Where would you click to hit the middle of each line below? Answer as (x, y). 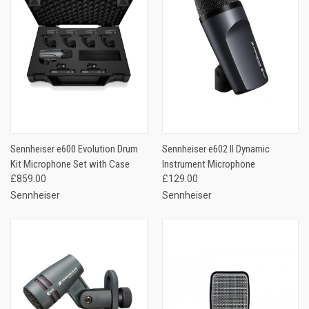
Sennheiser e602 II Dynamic (216, 149)
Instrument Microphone (208, 165)
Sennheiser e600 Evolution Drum (74, 149)
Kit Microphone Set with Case (70, 165)
